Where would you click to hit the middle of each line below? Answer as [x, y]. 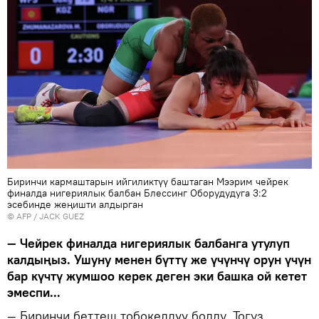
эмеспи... [34, 293]
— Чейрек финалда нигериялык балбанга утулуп [148, 244]
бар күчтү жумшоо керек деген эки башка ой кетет [157, 276]
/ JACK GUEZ [58, 216]
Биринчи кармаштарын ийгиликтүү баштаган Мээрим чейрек [148, 182]
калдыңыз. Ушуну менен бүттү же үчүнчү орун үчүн [159, 260]
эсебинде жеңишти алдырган [75, 205]
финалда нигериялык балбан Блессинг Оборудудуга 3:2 [137, 193]
